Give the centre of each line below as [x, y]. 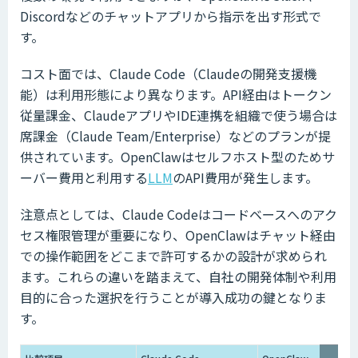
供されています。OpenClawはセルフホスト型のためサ [177, 156]
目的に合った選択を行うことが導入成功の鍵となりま [173, 297]
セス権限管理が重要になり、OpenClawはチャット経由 [178, 235]
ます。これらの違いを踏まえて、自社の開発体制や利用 [178, 276]
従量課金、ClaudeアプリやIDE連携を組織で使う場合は [179, 115]
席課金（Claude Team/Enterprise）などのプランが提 [175, 135]
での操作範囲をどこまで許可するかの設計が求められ [173, 255]
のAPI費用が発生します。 [245, 177]
